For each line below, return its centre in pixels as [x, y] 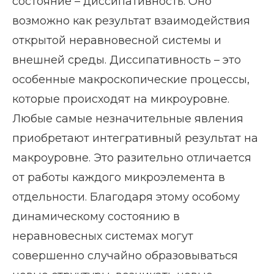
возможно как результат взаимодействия [131, 20]
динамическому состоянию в [96, 216]
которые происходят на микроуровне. [121, 99]
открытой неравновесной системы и [117, 40]
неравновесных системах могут [103, 236]
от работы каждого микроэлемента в [119, 177]
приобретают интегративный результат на [135, 138]
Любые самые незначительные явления [128, 118]
